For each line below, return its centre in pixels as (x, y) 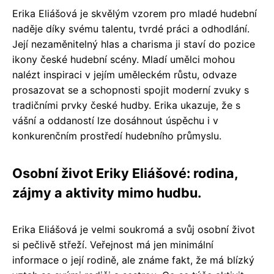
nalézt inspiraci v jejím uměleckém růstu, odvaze (124, 74)
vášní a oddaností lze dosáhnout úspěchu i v (115, 120)
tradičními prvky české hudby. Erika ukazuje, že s (126, 105)
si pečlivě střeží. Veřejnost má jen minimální (113, 244)
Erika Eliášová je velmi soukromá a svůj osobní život (134, 229)
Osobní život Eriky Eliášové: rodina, (125, 173)
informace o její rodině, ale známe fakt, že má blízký (133, 260)
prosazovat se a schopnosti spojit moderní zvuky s (131, 90)
